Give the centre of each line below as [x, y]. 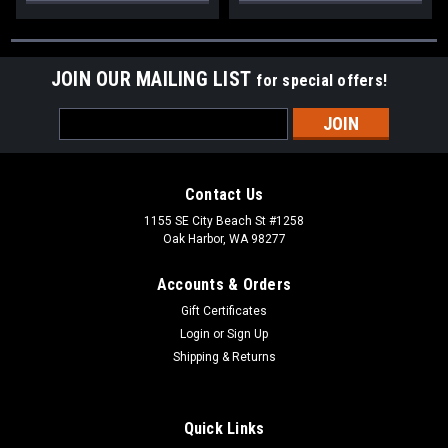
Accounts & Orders [224, 285]
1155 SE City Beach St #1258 [224, 221]
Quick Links [224, 429]
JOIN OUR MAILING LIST [153, 79]
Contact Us [224, 195]
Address [86, 139]
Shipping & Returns [224, 357]
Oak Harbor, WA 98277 [224, 239]
